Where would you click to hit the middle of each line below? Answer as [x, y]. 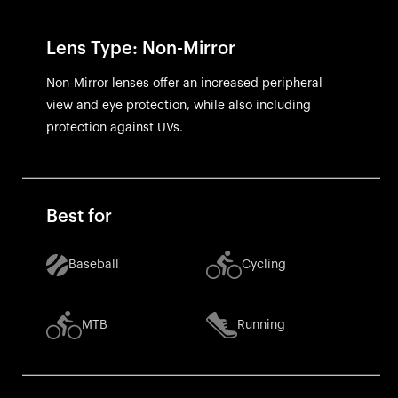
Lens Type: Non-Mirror [140, 48]
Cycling [263, 264]
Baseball [93, 264]
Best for [79, 216]
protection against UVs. [114, 127]
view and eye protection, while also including [178, 105]
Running [261, 325]
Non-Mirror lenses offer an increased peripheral [184, 83]
